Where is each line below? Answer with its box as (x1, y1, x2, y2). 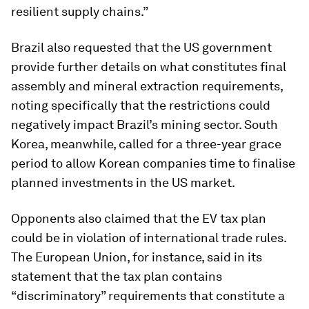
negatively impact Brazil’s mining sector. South (11, 117, 278, 132)
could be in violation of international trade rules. (11, 230, 286, 245)
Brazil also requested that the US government (11, 40, 272, 54)
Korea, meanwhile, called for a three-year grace (11, 137, 281, 151)
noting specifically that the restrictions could (11, 98, 270, 112)
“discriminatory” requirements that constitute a (11, 288, 285, 303)
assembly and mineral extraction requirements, (11, 79, 283, 93)
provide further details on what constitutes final (11, 59, 286, 74)
